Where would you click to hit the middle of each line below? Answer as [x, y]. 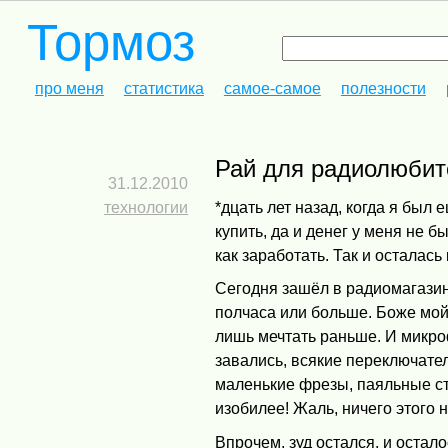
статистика [163, 89]
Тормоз [110, 42]
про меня [69, 89]
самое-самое [272, 89]
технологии [146, 207]
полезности [383, 89]
